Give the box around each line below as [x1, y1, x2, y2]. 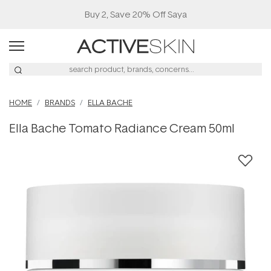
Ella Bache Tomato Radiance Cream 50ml [9, 119, 235, 136]
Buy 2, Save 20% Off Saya [84, 8, 187, 21]
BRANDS [45, 97, 75, 108]
